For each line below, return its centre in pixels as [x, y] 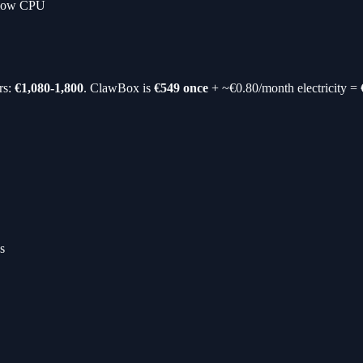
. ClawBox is [119, 88]
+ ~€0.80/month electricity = [284, 88]
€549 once [181, 88]
